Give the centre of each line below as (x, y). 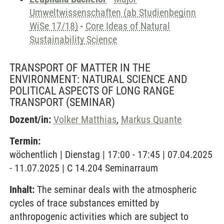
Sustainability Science (73, 39)
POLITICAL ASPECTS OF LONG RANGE (92, 91)
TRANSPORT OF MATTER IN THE (80, 68)
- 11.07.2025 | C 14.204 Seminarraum (84, 168)
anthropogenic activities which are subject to (99, 216)
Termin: (25, 141)
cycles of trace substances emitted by (84, 203)
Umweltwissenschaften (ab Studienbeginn (113, 12)
